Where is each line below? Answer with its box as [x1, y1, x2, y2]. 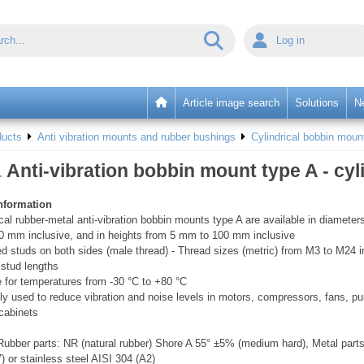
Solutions [295, 96, 339, 109]
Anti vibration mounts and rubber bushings [37, 131, 236, 144]
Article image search [183, 96, 279, 109]
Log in [276, 33, 312, 46]
